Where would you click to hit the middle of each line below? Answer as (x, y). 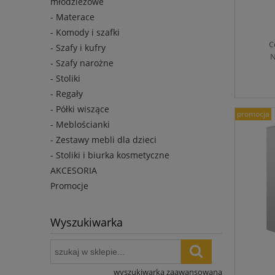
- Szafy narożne (82, 63)
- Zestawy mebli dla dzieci (103, 140)
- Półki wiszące (80, 109)
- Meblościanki (80, 125)
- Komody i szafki (85, 33)
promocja (253, 114)
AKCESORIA (74, 171)
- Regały (67, 94)
